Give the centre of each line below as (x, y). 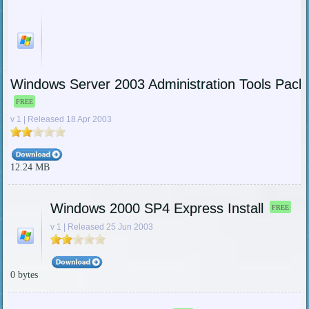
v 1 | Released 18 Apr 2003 (61, 120)
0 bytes (24, 275)
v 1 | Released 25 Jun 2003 (101, 227)
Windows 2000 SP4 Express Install (157, 209)
